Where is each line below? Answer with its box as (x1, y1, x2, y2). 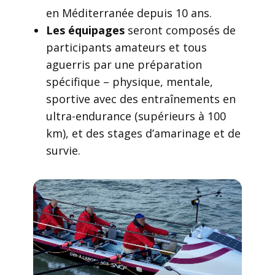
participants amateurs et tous (46, 40, 207, 55)
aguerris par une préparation (46, 57, 202, 72)
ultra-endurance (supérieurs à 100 (46, 109, 226, 123)
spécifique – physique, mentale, (46, 74, 213, 89)
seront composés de (125, 23, 236, 37)
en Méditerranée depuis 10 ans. (46, 6, 212, 20)
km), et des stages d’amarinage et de (46, 126, 241, 141)
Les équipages (46, 23, 125, 37)
